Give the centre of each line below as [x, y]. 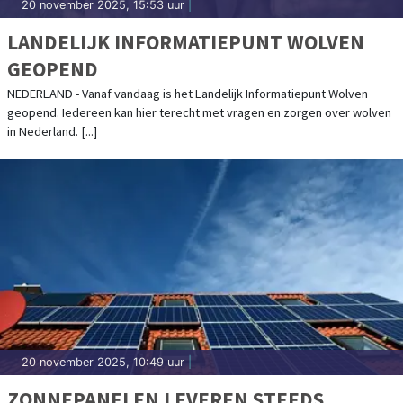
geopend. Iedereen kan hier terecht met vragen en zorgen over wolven [199, 112]
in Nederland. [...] [52, 131]
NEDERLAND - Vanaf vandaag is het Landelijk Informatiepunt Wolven [188, 93]
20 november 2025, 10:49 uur [103, 362]
